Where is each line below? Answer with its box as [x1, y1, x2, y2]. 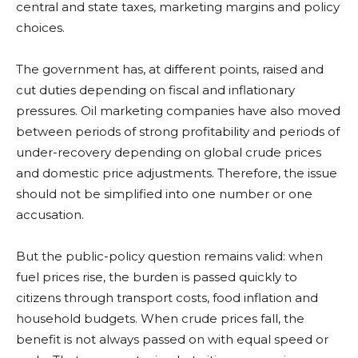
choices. [16, 19, 65, 35]
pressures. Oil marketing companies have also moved [16, 102, 340, 118]
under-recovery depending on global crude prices [16, 144, 321, 160]
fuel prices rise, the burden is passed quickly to [16, 268, 297, 284]
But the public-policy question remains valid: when [16, 248, 323, 264]
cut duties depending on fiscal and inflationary [16, 82, 295, 97]
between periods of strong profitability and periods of [16, 123, 340, 139]
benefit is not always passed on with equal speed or [16, 331, 328, 347]
